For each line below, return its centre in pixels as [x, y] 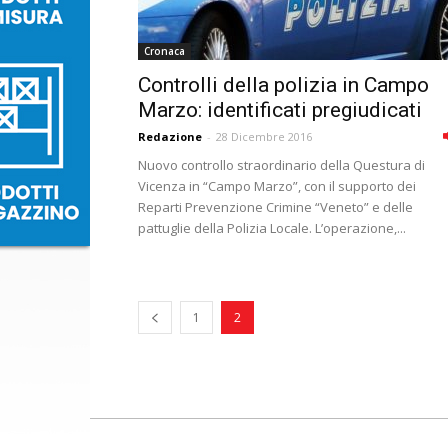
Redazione [170, 136]
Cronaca [164, 51]
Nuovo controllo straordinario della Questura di [281, 165]
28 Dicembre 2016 [264, 136]
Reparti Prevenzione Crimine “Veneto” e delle [275, 207]
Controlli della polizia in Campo [283, 85]
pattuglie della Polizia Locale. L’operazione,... [272, 228]
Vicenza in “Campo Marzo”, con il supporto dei [277, 186]
